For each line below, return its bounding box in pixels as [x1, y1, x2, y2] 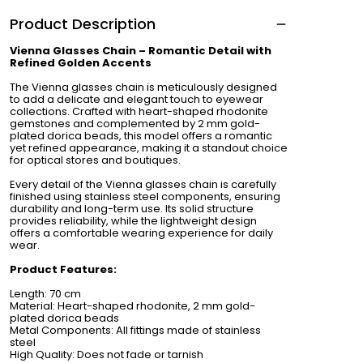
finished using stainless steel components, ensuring [10, 189, 280, 204]
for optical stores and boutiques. [10, 152, 181, 168]
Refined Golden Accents [10, 55, 152, 70]
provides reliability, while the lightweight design [10, 213, 257, 228]
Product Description [10, 14, 156, 34]
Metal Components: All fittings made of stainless [10, 322, 261, 338]
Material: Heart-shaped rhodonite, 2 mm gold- [10, 298, 255, 314]
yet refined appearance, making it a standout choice [10, 140, 288, 156]
